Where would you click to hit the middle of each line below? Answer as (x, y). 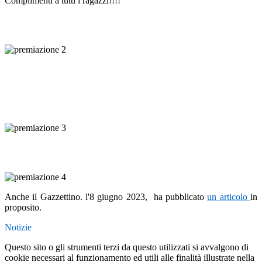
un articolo (229, 197)
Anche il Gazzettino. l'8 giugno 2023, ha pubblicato (106, 197)
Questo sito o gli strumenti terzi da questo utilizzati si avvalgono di (127, 247)
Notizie (18, 227)
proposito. (24, 208)
